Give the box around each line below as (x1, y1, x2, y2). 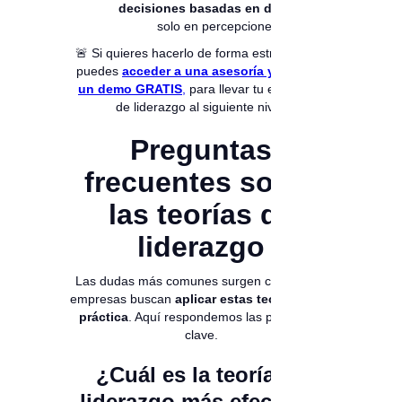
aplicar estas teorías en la (175, 292, 332, 307)
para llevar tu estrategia (186, 82, 324, 97)
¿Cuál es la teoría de (96, 363, 306, 388)
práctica (79, 310, 128, 325)
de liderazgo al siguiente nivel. (115, 100, 287, 115)
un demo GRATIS (78, 82, 182, 97)
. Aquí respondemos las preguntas (128, 310, 323, 325)
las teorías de (108, 198, 294, 232)
